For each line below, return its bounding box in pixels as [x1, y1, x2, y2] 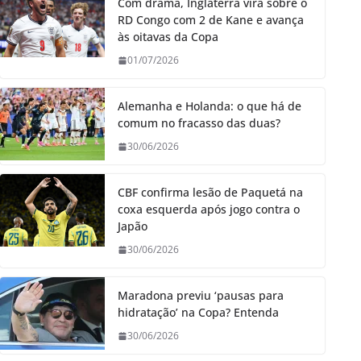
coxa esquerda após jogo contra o [118, 201, 300, 218]
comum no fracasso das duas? [118, 115, 280, 131]
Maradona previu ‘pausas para [118, 288, 284, 304]
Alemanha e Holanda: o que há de [118, 98, 301, 114]
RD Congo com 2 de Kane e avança [118, 12, 304, 28]
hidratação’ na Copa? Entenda [118, 305, 279, 321]
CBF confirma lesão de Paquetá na [118, 185, 303, 201]
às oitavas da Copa [118, 29, 218, 45]
